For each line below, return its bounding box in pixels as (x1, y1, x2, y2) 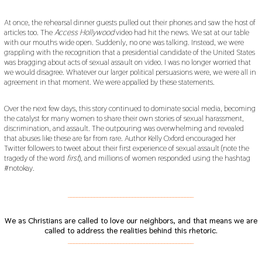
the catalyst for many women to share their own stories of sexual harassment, (4, 112, 244, 123)
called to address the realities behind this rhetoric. (44, 225, 218, 236)
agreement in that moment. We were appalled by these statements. (4, 76, 215, 87)
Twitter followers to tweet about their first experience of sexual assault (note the (4, 142, 249, 153)
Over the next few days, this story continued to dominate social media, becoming (4, 102, 256, 113)
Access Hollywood (54, 26, 116, 37)
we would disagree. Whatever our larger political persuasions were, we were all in (4, 66, 256, 77)
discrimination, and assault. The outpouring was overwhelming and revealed (4, 122, 244, 133)
